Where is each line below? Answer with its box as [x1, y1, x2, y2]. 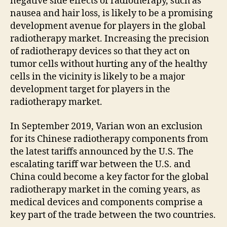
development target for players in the [10, 84, 170, 96]
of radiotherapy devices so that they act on [10, 46, 190, 58]
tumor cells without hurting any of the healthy [10, 58, 207, 70]
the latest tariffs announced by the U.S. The [10, 145, 194, 158]
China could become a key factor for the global [10, 171, 209, 183]
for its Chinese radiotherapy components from [10, 133, 208, 145]
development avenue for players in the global [10, 20, 206, 32]
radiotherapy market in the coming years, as [10, 183, 200, 196]
